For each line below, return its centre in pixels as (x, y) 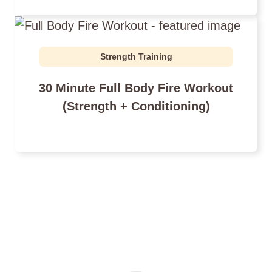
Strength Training (136, 56)
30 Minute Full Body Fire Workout (136, 88)
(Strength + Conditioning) (136, 106)
